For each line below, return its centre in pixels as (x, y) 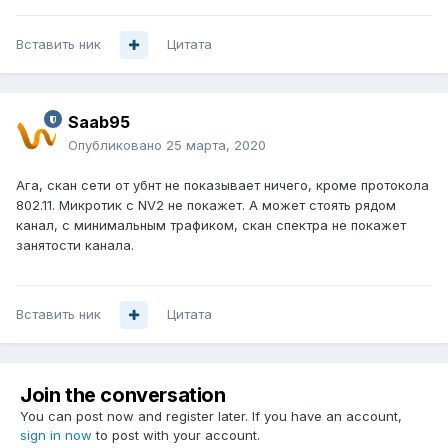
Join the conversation (123, 395)
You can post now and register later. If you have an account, (211, 416)
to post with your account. (176, 435)
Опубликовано (117, 145)
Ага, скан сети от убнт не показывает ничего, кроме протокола (222, 185)
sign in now (56, 435)
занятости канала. (75, 245)
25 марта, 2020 (216, 145)
